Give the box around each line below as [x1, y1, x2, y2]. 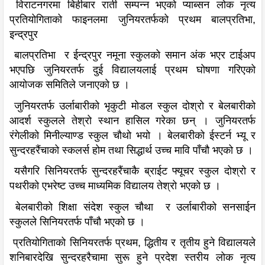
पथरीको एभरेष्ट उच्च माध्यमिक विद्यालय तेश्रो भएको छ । [9, 180, 221, 192]
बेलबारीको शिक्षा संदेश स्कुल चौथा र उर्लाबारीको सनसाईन [9, 201, 256, 213]
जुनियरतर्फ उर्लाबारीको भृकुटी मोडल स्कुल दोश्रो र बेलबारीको [9, 99, 256, 112]
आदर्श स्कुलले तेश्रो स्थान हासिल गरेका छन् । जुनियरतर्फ [9, 114, 256, 127]
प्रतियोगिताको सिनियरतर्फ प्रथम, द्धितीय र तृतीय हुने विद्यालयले [9, 237, 256, 249]
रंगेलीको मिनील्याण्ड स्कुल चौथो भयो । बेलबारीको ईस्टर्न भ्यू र [9, 129, 256, 141]
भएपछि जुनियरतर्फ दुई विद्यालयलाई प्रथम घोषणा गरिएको [9, 64, 256, 76]
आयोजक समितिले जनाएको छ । [9, 79, 130, 91]
